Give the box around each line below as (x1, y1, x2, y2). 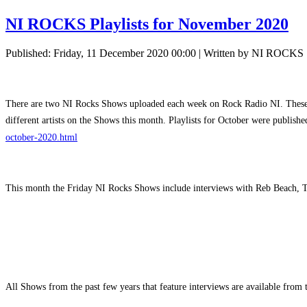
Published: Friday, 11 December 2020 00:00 (5, 47, 196, 59)
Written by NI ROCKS (204, 47, 304, 59)
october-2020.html (5, 132, 77, 143)
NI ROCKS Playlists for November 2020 (5, 14, 288, 33)
